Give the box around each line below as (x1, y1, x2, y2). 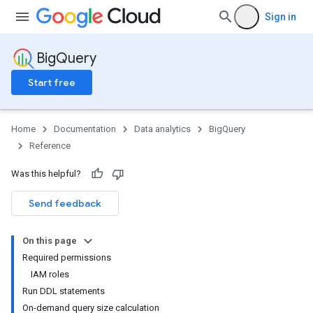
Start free (28, 76, 75, 89)
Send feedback (29, 197, 101, 210)
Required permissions (22, 252, 111, 263)
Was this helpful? (11, 168, 81, 179)
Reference (29, 140, 71, 151)
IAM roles (31, 269, 69, 279)
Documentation (54, 124, 116, 134)
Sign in (265, 11, 296, 22)
